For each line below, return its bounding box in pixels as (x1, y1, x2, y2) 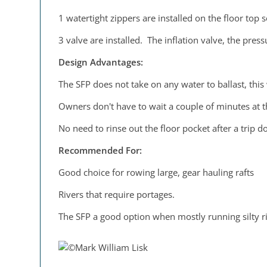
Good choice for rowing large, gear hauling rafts (58, 166, 254, 178)
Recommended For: (58, 144, 145, 156)
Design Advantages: (58, 55, 144, 68)
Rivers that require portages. (58, 188, 175, 200)
